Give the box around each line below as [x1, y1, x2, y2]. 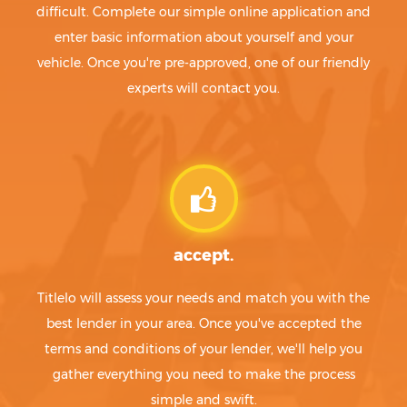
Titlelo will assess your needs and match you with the [37, 290, 370, 306]
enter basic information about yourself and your [54, 29, 353, 45]
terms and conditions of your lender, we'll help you [45, 341, 362, 357]
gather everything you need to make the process [52, 366, 355, 382]
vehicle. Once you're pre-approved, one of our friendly [37, 55, 370, 71]
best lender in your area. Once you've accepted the [45, 315, 362, 332]
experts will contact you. [127, 80, 280, 96]
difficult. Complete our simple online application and [36, 4, 371, 20]
